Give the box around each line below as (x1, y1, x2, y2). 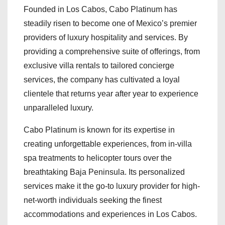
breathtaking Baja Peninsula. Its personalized (24, 168, 185, 177)
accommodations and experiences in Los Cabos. (24, 210, 197, 219)
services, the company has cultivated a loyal (24, 75, 180, 84)
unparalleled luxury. (24, 103, 93, 113)
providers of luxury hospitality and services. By (24, 33, 188, 42)
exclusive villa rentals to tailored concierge (24, 61, 174, 70)
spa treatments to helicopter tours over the (24, 154, 172, 163)
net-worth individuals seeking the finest (24, 196, 162, 205)
